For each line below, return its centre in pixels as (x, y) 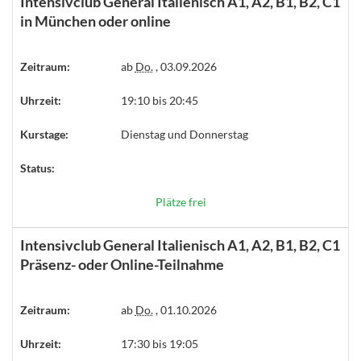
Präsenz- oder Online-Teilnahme (122, 264)
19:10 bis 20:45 (159, 100)
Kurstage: (44, 134)
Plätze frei (180, 202)
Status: (37, 168)
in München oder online (95, 21)
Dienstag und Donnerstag (184, 134)
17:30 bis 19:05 (159, 344)
